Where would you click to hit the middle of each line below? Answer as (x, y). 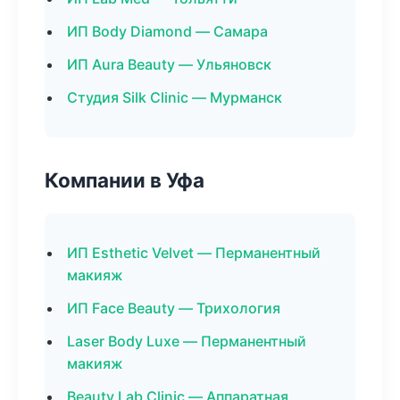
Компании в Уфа (125, 180)
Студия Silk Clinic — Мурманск (175, 97)
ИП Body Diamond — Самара (167, 31)
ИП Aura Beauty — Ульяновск (169, 64)
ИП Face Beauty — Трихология (174, 308)
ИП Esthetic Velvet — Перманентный (194, 253)
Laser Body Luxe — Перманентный (187, 341)
